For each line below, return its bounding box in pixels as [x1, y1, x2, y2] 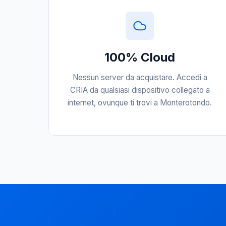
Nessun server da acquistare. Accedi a [72, 73, 207, 82]
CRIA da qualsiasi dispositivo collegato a [70, 85, 210, 95]
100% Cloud [104, 50, 176, 65]
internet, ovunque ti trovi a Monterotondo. [68, 98, 212, 107]
